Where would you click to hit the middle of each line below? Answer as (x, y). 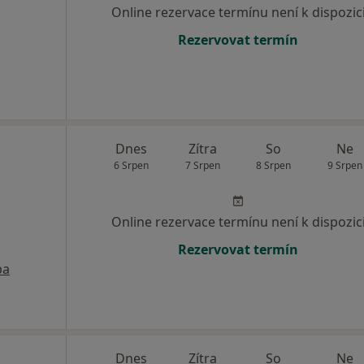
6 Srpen (132, 165)
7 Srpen (202, 165)
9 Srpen (344, 165)
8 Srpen (274, 165)
